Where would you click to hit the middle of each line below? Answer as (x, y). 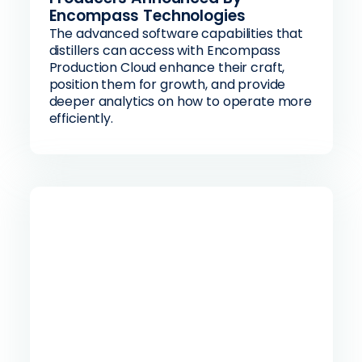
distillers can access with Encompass (164, 51)
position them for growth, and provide (167, 84)
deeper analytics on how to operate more (181, 101)
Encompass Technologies (147, 16)
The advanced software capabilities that (176, 34)
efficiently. (81, 118)
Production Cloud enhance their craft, (167, 67)
